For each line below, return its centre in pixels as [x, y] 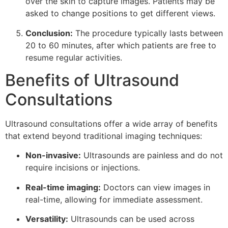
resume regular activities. [74, 57]
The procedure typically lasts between [148, 33]
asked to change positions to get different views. [120, 13]
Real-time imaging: [63, 187]
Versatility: [47, 219]
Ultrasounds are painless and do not [152, 155]
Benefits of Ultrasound [92, 80]
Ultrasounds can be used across [131, 219]
